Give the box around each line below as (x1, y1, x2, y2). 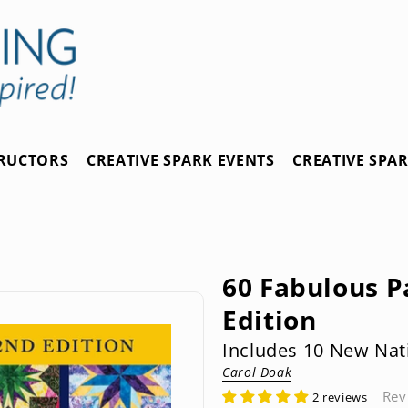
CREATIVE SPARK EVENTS (87, 149, 275, 170)
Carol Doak (222, 362, 292, 381)
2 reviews (311, 388, 368, 405)
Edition (222, 301, 317, 337)
